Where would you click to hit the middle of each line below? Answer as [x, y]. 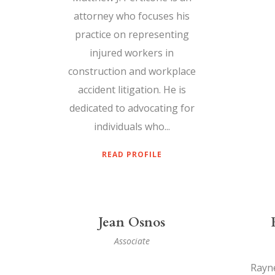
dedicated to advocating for [132, 108]
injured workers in [132, 53]
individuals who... [132, 127]
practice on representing [132, 35]
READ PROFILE [132, 155]
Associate [132, 241]
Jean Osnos [132, 223]
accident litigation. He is [132, 90]
